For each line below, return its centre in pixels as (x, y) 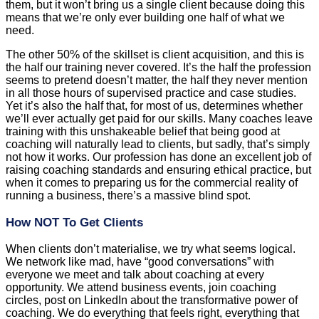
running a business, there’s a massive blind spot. (128, 195)
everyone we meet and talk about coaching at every (135, 274)
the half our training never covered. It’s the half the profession (158, 67)
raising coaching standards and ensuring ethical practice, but (158, 169)
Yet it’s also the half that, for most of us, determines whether (154, 105)
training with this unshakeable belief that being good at (143, 131)
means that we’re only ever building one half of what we (145, 17)
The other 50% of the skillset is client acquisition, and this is (155, 54)
